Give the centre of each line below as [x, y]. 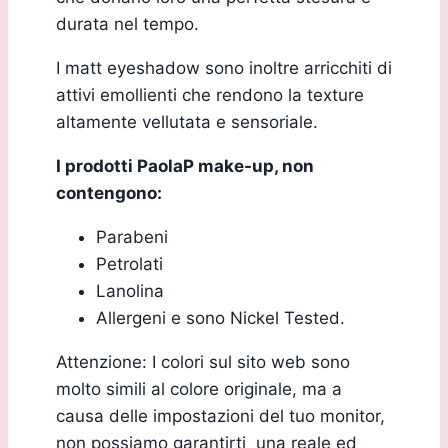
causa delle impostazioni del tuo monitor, [220, 415]
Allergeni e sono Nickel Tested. [220, 317]
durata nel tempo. [127, 23]
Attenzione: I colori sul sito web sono [203, 361]
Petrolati [129, 263]
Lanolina [130, 290]
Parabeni [132, 236]
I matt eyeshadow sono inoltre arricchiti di [224, 67]
